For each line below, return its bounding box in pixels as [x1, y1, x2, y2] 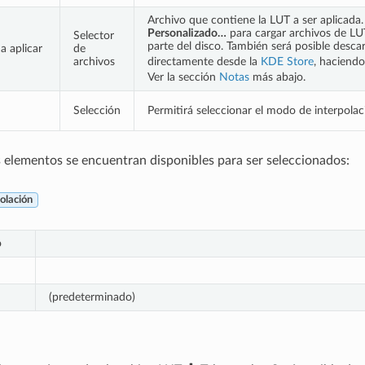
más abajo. [248, 70, 306, 83]
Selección [73, 103, 121, 117]
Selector [73, 29, 114, 42]
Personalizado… [147, 26, 226, 39]
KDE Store [260, 55, 314, 68]
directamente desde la [147, 55, 261, 68]
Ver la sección [147, 70, 219, 83]
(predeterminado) [48, 290, 135, 303]
